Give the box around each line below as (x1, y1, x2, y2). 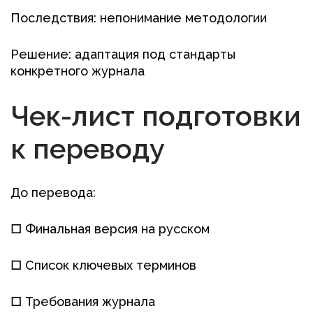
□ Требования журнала (10, 294, 155, 310)
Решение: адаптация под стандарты (10, 47, 235, 62)
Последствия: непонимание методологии (10, 10, 267, 26)
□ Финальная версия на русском (10, 221, 210, 237)
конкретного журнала (10, 64, 145, 79)
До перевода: (10, 185, 96, 201)
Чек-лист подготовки (10, 99, 301, 133)
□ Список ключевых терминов (10, 258, 196, 273)
